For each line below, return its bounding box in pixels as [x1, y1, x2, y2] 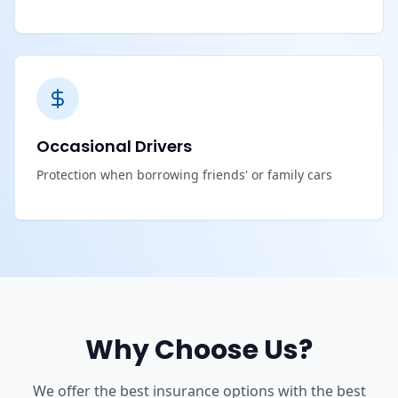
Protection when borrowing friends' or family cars [36, 165, 332, 183]
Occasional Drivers [36, 134, 192, 157]
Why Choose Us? [85, 330, 313, 369]
